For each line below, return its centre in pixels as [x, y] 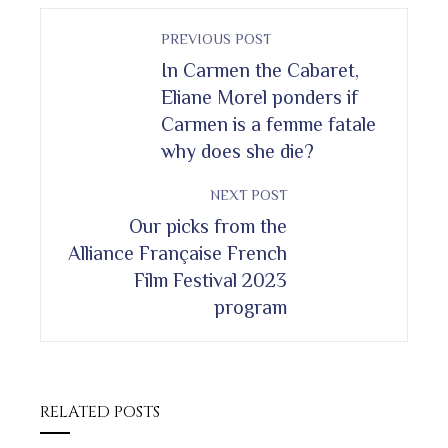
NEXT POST [248, 194]
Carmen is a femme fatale [268, 123]
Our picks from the [208, 225]
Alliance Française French [177, 252]
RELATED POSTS [100, 411]
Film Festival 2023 [210, 279]
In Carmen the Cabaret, [260, 69]
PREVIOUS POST [216, 38]
